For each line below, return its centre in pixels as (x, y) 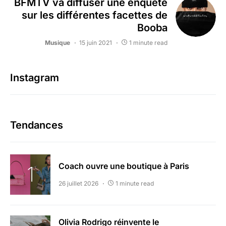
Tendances (37, 125)
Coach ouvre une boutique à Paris (124, 166)
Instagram (35, 78)
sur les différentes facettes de (95, 15)
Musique (58, 43)
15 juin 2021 (96, 43)
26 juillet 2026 (78, 183)
